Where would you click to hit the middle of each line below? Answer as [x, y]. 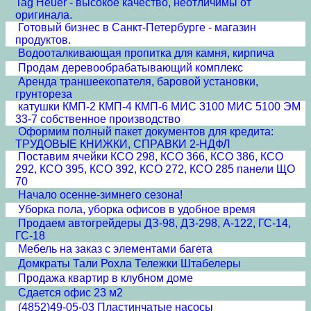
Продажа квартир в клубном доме [106, 278]
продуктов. [43, 40]
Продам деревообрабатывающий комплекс [131, 68]
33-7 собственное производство [98, 119]
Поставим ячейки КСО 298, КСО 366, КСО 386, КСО [151, 157]
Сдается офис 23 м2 [70, 293]
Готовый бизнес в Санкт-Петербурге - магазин [137, 27]
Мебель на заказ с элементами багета [115, 249]
